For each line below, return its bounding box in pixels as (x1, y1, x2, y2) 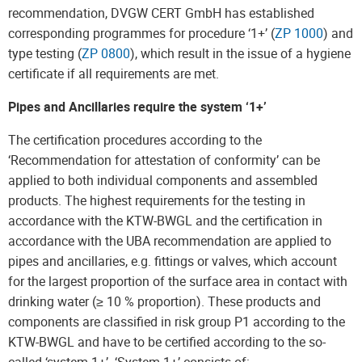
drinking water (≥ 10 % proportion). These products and (8, 293, 321, 310)
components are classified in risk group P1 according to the (8, 313, 345, 330)
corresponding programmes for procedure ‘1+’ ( (8, 24, 275, 42)
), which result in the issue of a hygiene (130, 44, 351, 62)
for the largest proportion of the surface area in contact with (8, 272, 347, 290)
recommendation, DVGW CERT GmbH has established (8, 4, 314, 22)
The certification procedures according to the (8, 131, 262, 149)
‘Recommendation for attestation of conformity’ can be (8, 151, 320, 169)
